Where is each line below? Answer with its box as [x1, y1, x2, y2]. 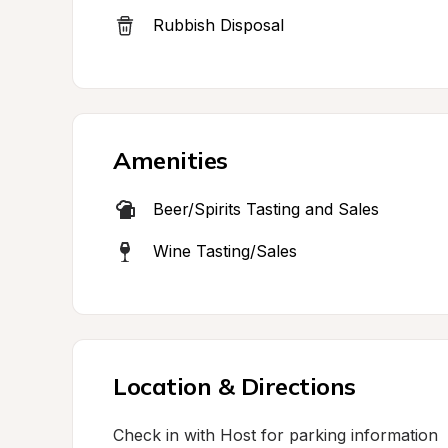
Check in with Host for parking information [113, 425, 438, 445]
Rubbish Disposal [153, 15, 284, 35]
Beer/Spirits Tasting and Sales [153, 199, 379, 219]
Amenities [113, 145, 228, 175]
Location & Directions [113, 371, 356, 401]
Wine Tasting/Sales [153, 241, 297, 261]
